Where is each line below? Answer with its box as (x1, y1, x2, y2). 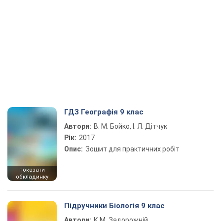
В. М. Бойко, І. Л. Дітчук (94, 122, 167, 130)
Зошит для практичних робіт (85, 145, 180, 153)
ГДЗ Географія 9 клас (64, 108, 144, 116)
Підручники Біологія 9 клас (64, 201, 165, 210)
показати (19, 167, 45, 173)
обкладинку (16, 174, 48, 180)
